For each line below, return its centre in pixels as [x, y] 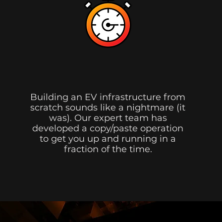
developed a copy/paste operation [108, 128]
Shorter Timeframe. [108, 74]
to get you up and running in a [108, 139]
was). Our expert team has [108, 118]
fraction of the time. [108, 149]
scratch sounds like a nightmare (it [108, 108]
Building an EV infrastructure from [108, 97]
